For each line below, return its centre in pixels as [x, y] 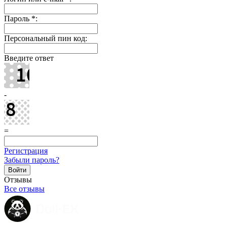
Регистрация [26, 150]
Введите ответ [29, 58]
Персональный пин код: [46, 38]
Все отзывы [24, 188]
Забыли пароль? [32, 160]
